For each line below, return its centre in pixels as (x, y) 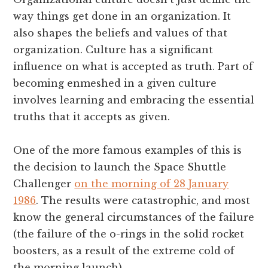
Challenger (44, 183)
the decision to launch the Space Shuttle (120, 167)
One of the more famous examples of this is (128, 150)
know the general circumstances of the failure (134, 217)
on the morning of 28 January (152, 183)
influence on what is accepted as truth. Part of (133, 66)
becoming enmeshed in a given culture (115, 83)
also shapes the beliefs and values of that (121, 33)
